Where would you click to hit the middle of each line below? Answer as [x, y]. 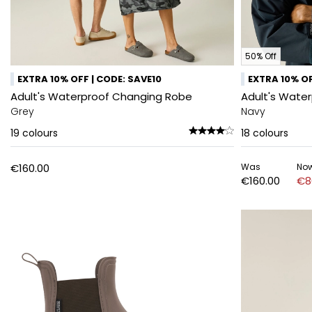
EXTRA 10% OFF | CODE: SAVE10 [89, 79]
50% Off [261, 56]
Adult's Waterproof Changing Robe [101, 96]
